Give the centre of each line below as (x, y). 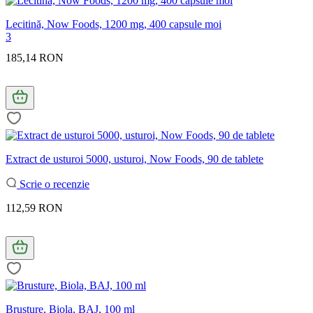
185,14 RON (35, 57)
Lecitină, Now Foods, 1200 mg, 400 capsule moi (114, 24)
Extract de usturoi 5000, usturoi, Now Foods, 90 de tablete (134, 159)
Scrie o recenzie (53, 184)
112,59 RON (34, 208)
